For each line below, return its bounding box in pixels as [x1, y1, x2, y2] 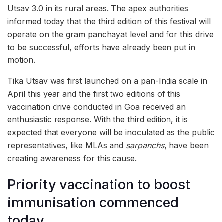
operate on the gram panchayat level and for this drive [7, 29, 214, 40]
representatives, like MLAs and [7, 140, 126, 151]
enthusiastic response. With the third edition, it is [7, 114, 188, 125]
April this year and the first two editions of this [7, 89, 180, 99]
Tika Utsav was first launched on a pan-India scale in [7, 76, 207, 86]
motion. [7, 55, 35, 65]
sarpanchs [126, 140, 164, 151]
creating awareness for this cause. [7, 153, 137, 164]
